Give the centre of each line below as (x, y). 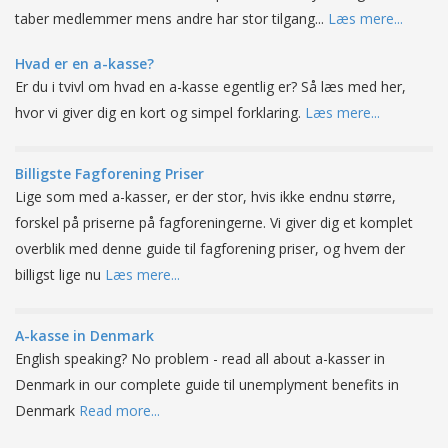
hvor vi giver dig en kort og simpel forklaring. (160, 112)
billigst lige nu (60, 274)
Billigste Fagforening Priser (109, 173)
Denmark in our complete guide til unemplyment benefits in (207, 384)
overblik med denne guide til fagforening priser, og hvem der (210, 248)
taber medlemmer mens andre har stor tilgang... (171, 18)
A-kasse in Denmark (84, 335)
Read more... (119, 410)
